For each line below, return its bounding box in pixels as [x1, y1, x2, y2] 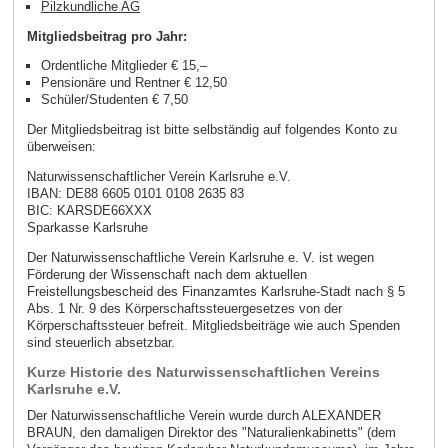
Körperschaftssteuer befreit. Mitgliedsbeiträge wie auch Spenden [26, 317, 400, 333]
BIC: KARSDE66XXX [26, 203, 152, 218]
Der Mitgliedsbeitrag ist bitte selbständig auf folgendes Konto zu [26, 122, 397, 138]
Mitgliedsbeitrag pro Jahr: [26, 28, 187, 44]
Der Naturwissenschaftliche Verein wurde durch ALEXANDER [26, 408, 381, 424]
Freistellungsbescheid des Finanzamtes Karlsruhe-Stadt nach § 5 [26, 283, 405, 299]
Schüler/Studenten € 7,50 [40, 92, 188, 108]
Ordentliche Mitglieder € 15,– [40, 58, 207, 74]
